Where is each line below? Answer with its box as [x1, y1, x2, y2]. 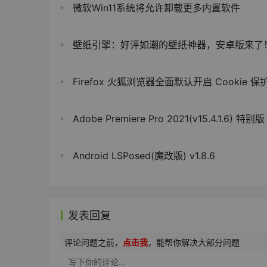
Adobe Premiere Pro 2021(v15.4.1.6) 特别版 [70, 113, 265, 125]
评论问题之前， [64, 237, 123, 248]
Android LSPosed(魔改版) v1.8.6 [70, 150, 215, 162]
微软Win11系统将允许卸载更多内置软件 [70, 2, 240, 14]
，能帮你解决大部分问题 [148, 237, 240, 248]
